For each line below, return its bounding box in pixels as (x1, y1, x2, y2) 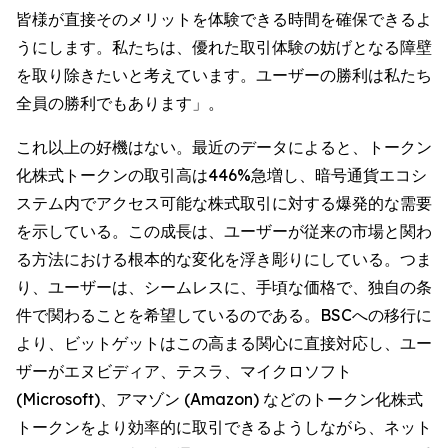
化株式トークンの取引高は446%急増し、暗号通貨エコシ (16, 165, 427, 185)
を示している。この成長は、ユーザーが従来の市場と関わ (16, 221, 432, 241)
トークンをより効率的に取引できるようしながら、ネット (16, 417, 432, 437)
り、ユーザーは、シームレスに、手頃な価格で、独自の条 (16, 277, 432, 297)
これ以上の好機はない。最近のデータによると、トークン (16, 137, 432, 157)
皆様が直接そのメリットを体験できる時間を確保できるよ (16, 9, 432, 29)
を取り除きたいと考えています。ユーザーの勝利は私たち (16, 65, 432, 85)
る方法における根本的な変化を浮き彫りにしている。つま (16, 249, 432, 269)
